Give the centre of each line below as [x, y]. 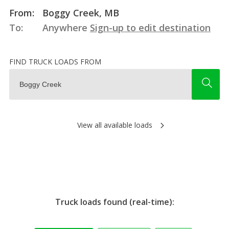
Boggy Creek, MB [79, 13]
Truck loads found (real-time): [114, 202]
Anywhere [65, 27]
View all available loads [114, 125]
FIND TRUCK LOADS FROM [55, 61]
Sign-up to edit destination [150, 27]
